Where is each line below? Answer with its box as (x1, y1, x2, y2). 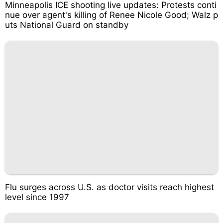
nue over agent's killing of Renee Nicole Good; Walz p (5, 10, 218, 20)
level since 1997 (5, 192, 69, 202)
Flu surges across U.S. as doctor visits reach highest (5, 182, 214, 192)
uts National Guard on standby (5, 20, 128, 30)
